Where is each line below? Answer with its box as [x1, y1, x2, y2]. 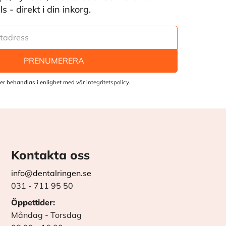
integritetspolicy [86, 79, 129, 86]
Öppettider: [11, 197, 55, 207]
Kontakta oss [11, 147, 90, 162]
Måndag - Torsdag [11, 209, 82, 220]
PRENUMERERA [24, 55, 84, 66]
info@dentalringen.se [11, 167, 92, 178]
